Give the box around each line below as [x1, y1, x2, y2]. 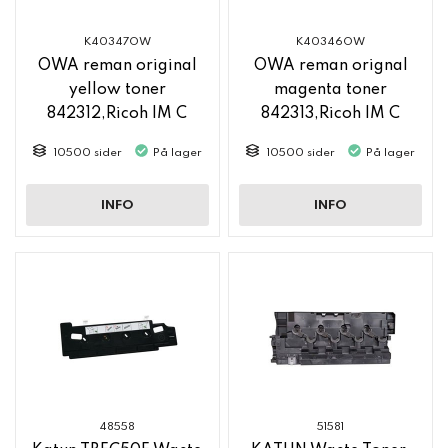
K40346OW [296, 36, 366, 49]
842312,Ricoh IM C [47, 106, 188, 123]
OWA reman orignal [253, 58, 408, 75]
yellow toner [68, 82, 166, 99]
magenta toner [274, 82, 388, 99]
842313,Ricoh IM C [261, 106, 401, 123]
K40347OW [83, 36, 151, 49]
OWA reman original [37, 58, 197, 75]
